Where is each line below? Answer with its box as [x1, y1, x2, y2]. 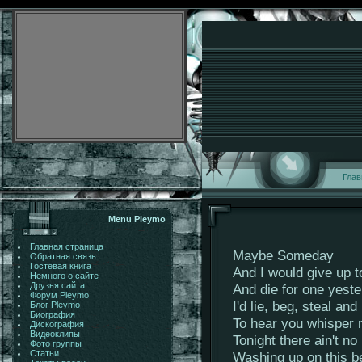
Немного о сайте [29, 271, 99, 280]
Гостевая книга [29, 261, 91, 271]
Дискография [29, 319, 84, 329]
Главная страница [29, 242, 103, 251]
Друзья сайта [29, 280, 85, 290]
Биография [29, 309, 75, 319]
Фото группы [29, 339, 82, 348]
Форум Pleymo [29, 290, 89, 300]
